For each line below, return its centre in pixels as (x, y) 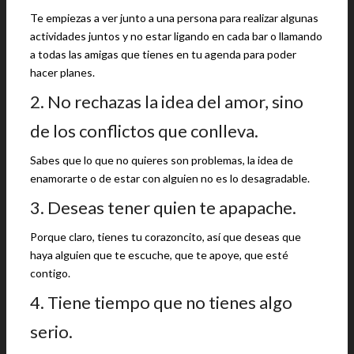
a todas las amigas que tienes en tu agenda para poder (163, 54)
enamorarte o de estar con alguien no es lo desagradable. (170, 178)
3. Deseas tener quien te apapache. (163, 207)
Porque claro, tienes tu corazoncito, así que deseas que (166, 237)
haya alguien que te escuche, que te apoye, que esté (159, 255)
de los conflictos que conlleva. (144, 131)
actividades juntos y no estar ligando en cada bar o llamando (176, 36)
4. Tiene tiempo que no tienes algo (161, 302)
